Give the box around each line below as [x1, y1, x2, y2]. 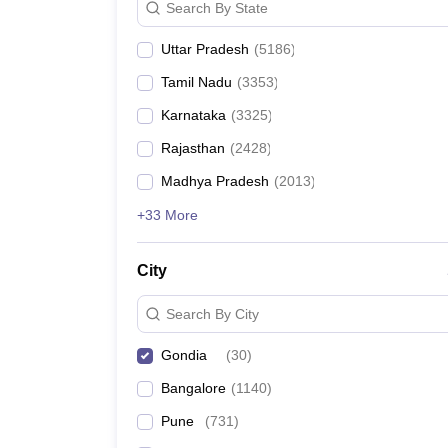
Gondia [161, 347, 207, 363]
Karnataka [161, 107, 226, 123]
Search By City [166, 305, 259, 322]
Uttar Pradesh [161, 41, 249, 57]
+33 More [137, 207, 198, 223]
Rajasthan [161, 140, 225, 156]
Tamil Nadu [161, 74, 232, 90]
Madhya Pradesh [161, 173, 269, 189]
